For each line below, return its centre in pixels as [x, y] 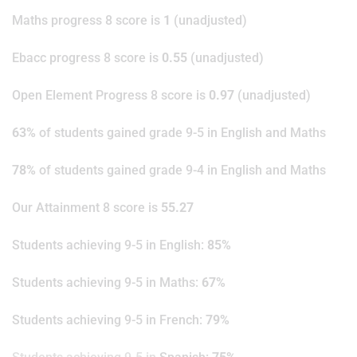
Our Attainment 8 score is [86, 208]
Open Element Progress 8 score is [110, 96]
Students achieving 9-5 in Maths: [107, 283]
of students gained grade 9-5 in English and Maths [181, 133]
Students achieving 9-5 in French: [109, 320]
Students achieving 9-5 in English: [110, 245]
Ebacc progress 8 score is [87, 58]
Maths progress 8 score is [88, 21]
